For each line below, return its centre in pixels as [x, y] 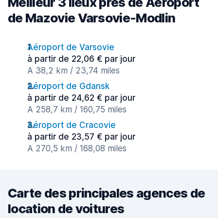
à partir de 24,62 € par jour [81, 98]
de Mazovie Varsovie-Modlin [92, 18]
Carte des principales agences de [107, 193]
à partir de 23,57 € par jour [81, 137]
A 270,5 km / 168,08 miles [77, 148]
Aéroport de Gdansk [68, 86]
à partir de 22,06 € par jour [81, 59]
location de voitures [66, 209]
